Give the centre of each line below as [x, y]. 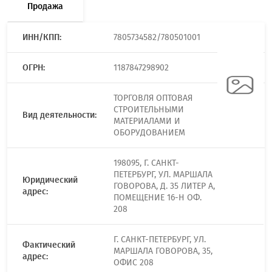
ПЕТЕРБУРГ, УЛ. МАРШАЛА [163, 175]
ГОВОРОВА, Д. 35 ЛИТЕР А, [164, 186]
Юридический [50, 180]
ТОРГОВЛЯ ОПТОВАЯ [153, 98]
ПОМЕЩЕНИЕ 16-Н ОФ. [158, 198]
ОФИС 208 [134, 263]
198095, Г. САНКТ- [146, 163]
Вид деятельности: [59, 115]
